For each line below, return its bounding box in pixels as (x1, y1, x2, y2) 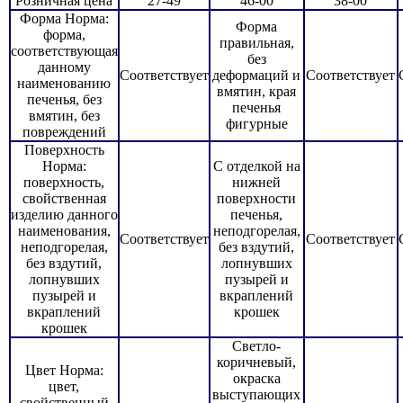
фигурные (225, 116, 288, 132)
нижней (232, 175, 281, 191)
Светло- (232, 338, 281, 354)
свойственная (22, 191, 106, 207)
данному (37, 59, 91, 76)
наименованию (17, 76, 111, 92)
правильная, (219, 35, 294, 51)
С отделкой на (212, 158, 300, 175)
